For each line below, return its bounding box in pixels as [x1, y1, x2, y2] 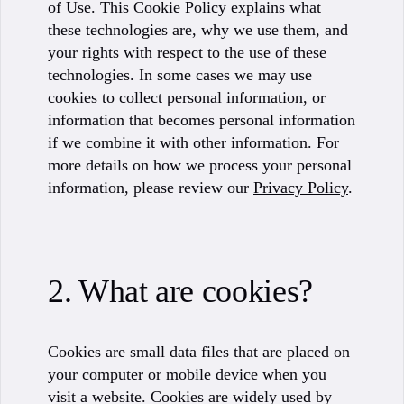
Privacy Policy [253, 179, 348, 197]
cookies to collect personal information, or [48, 88, 326, 106]
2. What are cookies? [48, 273, 313, 309]
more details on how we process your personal [48, 156, 352, 174]
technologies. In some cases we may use [48, 66, 312, 84]
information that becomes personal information [48, 111, 355, 129]
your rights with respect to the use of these [48, 43, 326, 61]
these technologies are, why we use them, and [48, 21, 348, 39]
